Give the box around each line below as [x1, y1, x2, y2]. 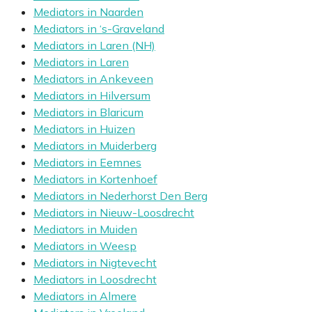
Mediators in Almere [33, 289, 136, 304]
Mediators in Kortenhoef [33, 172, 157, 187]
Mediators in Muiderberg [33, 139, 157, 153]
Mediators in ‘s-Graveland [33, 22, 164, 36]
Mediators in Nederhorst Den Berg [33, 189, 208, 203]
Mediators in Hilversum [33, 88, 150, 103]
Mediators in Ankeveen [33, 72, 153, 86]
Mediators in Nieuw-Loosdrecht [33, 205, 194, 220]
